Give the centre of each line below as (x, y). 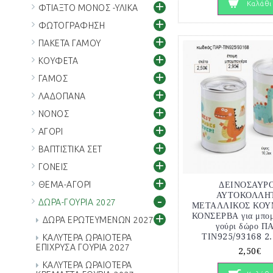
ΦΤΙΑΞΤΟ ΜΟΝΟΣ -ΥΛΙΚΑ (88, 8)
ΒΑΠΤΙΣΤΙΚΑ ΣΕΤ (70, 149)
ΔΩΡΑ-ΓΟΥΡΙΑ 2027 (77, 202)
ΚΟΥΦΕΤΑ (58, 61)
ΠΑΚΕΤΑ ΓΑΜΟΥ (69, 43)
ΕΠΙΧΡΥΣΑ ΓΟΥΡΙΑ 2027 (83, 247)
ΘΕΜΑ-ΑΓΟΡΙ (65, 185)
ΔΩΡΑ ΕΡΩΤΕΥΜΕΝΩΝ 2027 (98, 220)
